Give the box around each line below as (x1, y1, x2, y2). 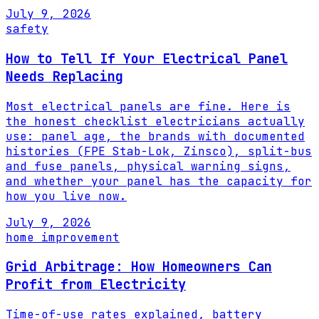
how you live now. (6, 188, 127, 204)
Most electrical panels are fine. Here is (6, 98, 291, 114)
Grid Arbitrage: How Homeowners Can (6, 258, 272, 276)
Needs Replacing (6, 67, 123, 85)
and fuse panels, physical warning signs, (6, 158, 291, 174)
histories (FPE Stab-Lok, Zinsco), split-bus (6, 143, 312, 159)
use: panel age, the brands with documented (6, 128, 305, 144)
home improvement (6, 229, 120, 245)
